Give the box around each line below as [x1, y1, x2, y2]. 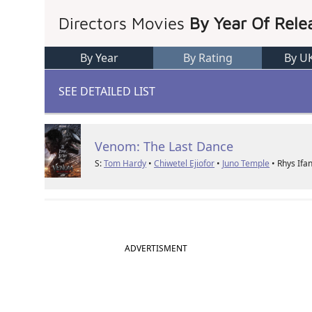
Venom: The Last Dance [95, 138, 234, 155]
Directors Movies [58, 13, 190, 33]
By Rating [182, 50, 233, 66]
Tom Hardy [104, 157, 147, 170]
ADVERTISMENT [125, 242, 187, 255]
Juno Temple [222, 157, 270, 170]
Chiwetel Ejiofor [154, 157, 215, 170]
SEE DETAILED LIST [58, 84, 156, 100]
